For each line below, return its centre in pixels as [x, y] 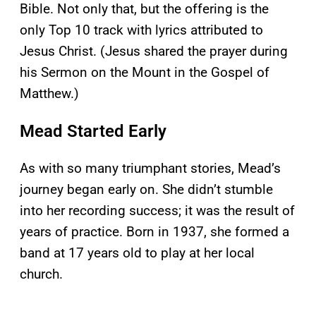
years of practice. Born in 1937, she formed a [154, 232]
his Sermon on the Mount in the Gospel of [145, 73]
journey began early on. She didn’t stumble [146, 190]
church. [41, 274]
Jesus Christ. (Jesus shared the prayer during [154, 51]
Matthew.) [49, 94]
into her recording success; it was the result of [157, 211]
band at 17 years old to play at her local [137, 253]
